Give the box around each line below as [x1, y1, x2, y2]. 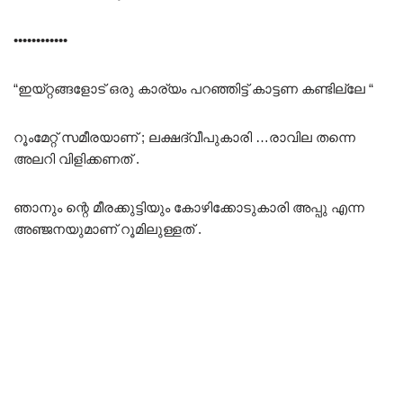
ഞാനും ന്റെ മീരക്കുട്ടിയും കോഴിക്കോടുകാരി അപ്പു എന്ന [13, 200, 364, 216]
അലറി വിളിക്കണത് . [13, 151, 139, 167]
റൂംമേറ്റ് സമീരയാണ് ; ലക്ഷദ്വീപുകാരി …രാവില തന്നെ [13, 130, 355, 146]
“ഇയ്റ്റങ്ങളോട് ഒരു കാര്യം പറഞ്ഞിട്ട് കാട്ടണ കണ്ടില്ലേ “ [13, 81, 373, 97]
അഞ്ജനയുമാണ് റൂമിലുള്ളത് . [13, 221, 201, 237]
